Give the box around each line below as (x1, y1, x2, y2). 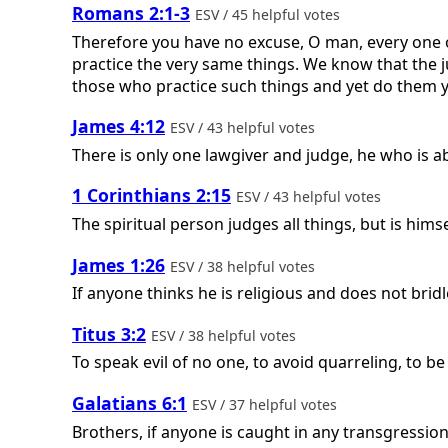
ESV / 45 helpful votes (195, 5, 344, 25)
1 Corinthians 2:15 (72, 183, 231, 208)
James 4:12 (72, 114, 165, 139)
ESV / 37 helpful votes (192, 395, 341, 415)
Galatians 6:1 (72, 391, 187, 416)
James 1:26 (72, 252, 165, 277)
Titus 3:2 (72, 321, 146, 346)
